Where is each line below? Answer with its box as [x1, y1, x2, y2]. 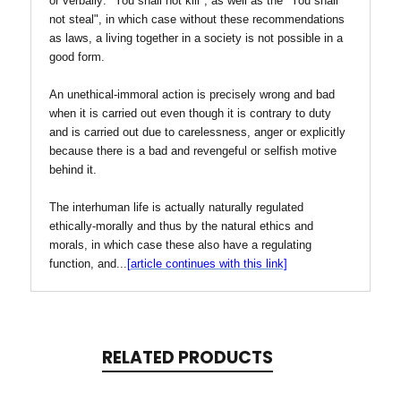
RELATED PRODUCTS [101, 346, 273, 371]
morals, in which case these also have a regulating [49, 238, 311, 252]
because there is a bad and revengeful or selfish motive [49, 144, 337, 158]
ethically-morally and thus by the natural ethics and [49, 219, 313, 234]
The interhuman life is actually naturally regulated [49, 200, 303, 215]
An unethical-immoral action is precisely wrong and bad [49, 88, 335, 102]
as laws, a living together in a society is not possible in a [49, 31, 343, 46]
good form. [49, 50, 105, 64]
